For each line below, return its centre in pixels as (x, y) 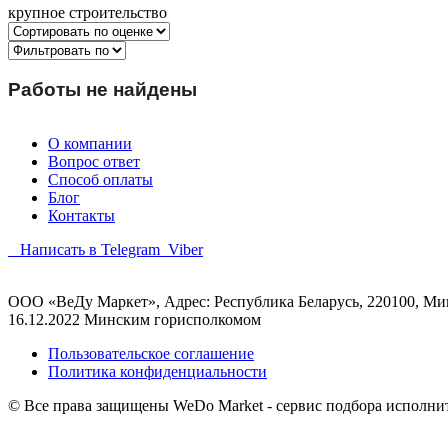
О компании (90, 144)
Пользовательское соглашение (151, 354)
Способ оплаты (100, 180)
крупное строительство (87, 12)
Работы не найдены (102, 89)
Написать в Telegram (90, 250)
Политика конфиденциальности (157, 372)
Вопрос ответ (94, 162)
